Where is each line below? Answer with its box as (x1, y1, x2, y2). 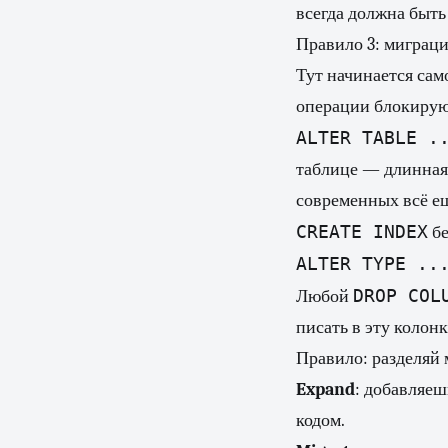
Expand (296, 379, 355, 400)
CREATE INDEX (296, 221, 428, 242)
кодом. (296, 410, 345, 431)
